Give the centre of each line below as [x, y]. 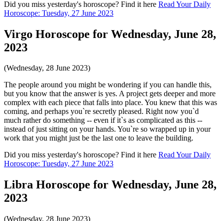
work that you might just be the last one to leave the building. [99, 138]
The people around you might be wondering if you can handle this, [108, 85]
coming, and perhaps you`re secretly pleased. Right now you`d [101, 111]
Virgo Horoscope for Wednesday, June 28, [110, 34]
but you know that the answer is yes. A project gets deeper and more [110, 94]
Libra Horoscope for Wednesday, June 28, [110, 185]
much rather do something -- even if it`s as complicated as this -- [103, 120]
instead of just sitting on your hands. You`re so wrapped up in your [107, 129]
